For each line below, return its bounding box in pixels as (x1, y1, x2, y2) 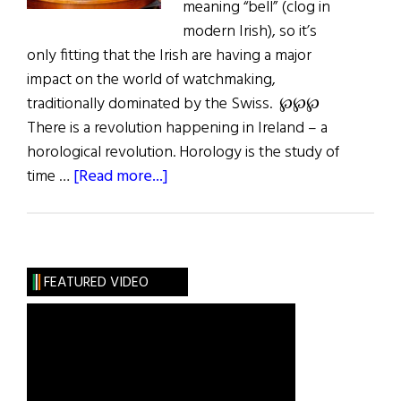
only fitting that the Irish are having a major (27, 43, 311, 70)
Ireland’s (167, 187, 225, 214)
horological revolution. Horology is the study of (27, 140, 339, 166)
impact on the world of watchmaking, (27, 67, 276, 94)
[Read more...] (73, 164, 168, 191)
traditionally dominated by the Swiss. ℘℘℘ (27, 91, 320, 118)
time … (27, 164, 73, 191)
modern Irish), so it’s (183, 19, 317, 46)
